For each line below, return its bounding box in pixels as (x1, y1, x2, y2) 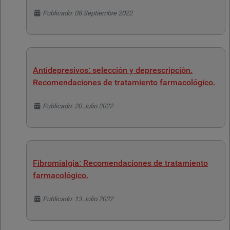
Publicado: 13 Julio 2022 (43, 195, 113, 203)
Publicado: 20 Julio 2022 (43, 102, 113, 110)
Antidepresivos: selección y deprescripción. (33, 65, 193, 75)
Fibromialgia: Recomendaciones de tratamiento (33, 158, 208, 168)
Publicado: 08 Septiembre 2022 (43, 9, 133, 17)
